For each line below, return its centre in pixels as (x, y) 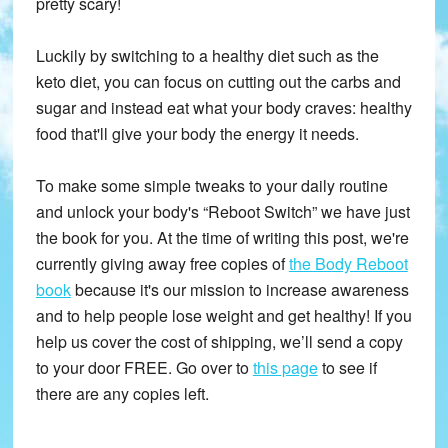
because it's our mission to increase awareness (239, 290)
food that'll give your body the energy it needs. (197, 134)
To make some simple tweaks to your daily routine (211, 186)
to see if (347, 368)
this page (285, 368)
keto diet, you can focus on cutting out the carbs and (218, 82)
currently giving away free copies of (162, 264)
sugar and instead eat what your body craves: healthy (223, 108)
